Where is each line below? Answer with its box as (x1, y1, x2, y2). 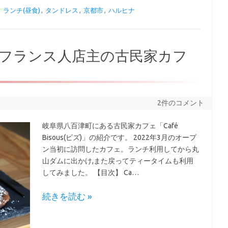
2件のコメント (157, 99, 204, 107)
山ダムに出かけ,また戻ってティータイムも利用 (42, 157, 194, 165)
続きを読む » (42, 191, 93, 201)
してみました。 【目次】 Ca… (42, 168, 141, 177)
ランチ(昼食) (3, 7, 41, 14)
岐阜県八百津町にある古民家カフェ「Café (42, 122, 179, 130)
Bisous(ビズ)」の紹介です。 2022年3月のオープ (42, 133, 197, 141)
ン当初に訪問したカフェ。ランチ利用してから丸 (42, 145, 199, 153)
